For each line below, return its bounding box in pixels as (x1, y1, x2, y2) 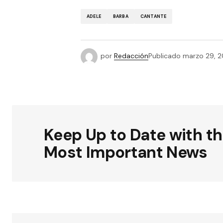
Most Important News (44, 142, 208, 163)
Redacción (114, 51, 148, 61)
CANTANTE (140, 13, 167, 19)
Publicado (148, 51, 181, 61)
